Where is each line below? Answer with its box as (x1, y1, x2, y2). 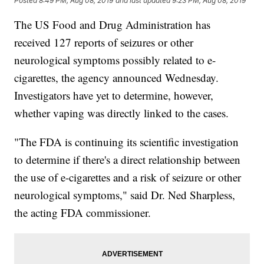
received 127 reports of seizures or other (14, 35, 194, 50)
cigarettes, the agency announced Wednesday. (14, 70, 219, 85)
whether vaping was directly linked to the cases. (14, 105, 229, 121)
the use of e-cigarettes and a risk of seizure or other (14, 170, 242, 185)
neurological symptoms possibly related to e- (14, 52, 216, 68)
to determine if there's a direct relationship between (14, 152, 241, 167)
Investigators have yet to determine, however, (14, 88, 214, 103)
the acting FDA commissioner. (14, 205, 151, 220)
